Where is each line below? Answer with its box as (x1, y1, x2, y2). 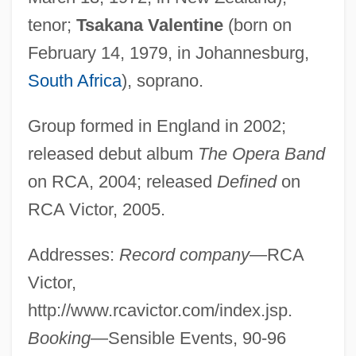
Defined (216, 171, 277, 192)
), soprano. (121, 70, 203, 91)
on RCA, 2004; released (27, 171, 217, 192)
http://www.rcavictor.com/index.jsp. (27, 300, 292, 320)
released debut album (27, 143, 198, 164)
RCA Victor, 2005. (27, 199, 165, 219)
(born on (222, 14, 292, 35)
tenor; (27, 14, 76, 35)
